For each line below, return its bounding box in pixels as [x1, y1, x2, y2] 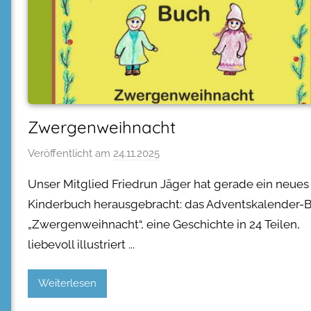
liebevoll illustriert [28, 237, 126, 251]
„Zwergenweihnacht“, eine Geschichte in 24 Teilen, [28, 217, 300, 231]
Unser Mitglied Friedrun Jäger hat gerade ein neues [28, 176, 309, 191]
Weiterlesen [38, 277, 96, 290]
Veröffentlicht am [28, 146, 113, 160]
